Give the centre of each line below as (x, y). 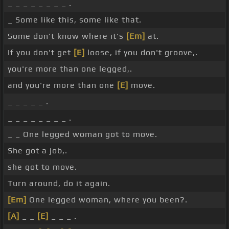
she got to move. (42, 167)
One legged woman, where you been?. (107, 200)
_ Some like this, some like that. (75, 20)
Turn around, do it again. (59, 184)
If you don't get (41, 53)
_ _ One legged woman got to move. (83, 134)
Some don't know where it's (67, 36)
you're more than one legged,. (70, 69)
